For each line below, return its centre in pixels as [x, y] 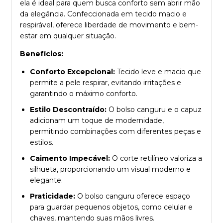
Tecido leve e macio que [158, 71]
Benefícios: [42, 54]
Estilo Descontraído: [68, 109]
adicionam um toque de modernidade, [97, 120]
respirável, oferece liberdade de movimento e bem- [109, 25]
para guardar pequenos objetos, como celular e [111, 207]
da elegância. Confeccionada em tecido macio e [103, 14]
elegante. [46, 180]
